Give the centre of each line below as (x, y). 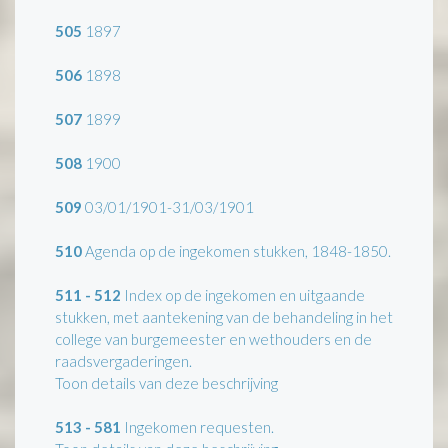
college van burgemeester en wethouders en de (213, 338)
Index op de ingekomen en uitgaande (243, 294)
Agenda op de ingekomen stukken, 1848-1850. (236, 250)
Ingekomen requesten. (197, 426)
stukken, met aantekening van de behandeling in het (224, 316)
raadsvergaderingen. (123, 360)
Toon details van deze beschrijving (166, 382)
